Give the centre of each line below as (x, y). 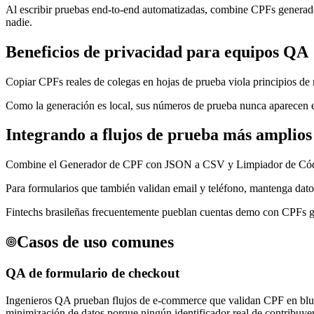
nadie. (19, 22)
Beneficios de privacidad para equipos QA (157, 52)
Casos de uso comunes (95, 242)
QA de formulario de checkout (93, 273)
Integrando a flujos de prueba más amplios (159, 135)
